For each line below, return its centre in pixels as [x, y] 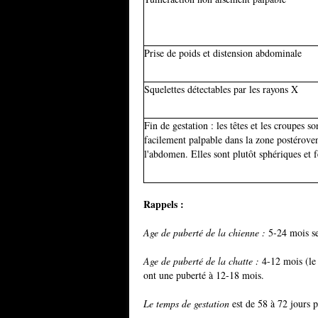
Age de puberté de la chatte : [201, 261]
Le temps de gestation [186, 303]
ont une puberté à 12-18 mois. [204, 275]
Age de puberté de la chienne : [204, 232]
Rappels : [164, 204]
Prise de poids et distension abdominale [223, 53]
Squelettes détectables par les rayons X [221, 89]
